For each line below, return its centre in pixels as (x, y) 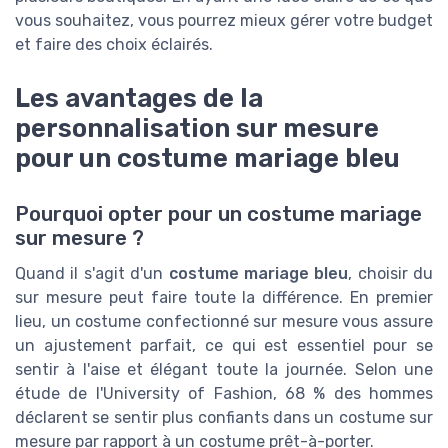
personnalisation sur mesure (197, 128)
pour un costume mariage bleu (207, 158)
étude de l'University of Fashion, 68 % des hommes (224, 394)
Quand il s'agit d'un (92, 274)
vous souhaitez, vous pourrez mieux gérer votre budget (224, 21)
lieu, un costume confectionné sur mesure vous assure (224, 322)
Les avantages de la (139, 98)
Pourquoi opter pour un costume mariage (218, 214)
